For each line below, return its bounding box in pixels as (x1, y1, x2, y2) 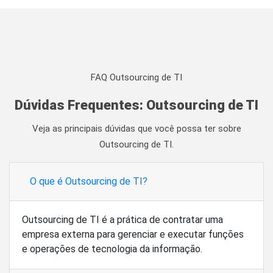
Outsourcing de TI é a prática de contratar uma (22, 214, 223, 226)
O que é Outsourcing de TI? (30, 175, 147, 188)
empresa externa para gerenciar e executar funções (22, 229, 244, 241)
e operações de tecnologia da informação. (22, 243, 202, 255)
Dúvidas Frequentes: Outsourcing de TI (15, 97, 258, 113)
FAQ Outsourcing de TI (91, 72, 182, 83)
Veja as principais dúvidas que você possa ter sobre (32, 123, 241, 135)
